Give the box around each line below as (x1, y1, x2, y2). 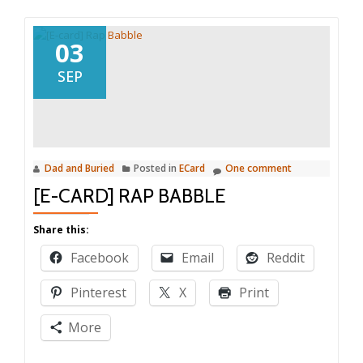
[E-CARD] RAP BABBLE (33, 183, 226, 207)
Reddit (267, 248, 305, 267)
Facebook (70, 248, 129, 267)
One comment (225, 160, 292, 175)
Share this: (33, 222, 89, 237)
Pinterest (70, 283, 126, 301)
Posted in (134, 160, 179, 175)
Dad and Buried (45, 160, 114, 175)
